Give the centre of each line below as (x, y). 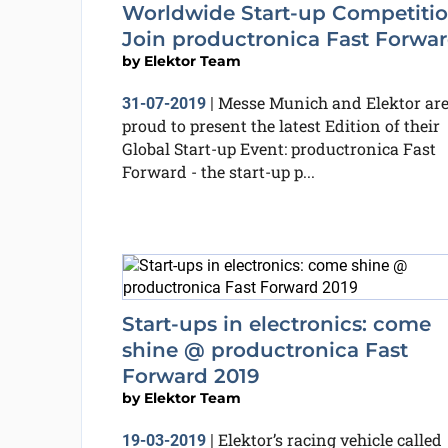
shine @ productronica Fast (264, 350)
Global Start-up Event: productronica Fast (278, 148)
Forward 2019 (190, 376)
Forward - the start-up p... (218, 171)
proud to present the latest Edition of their (280, 125)
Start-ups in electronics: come (276, 324)
